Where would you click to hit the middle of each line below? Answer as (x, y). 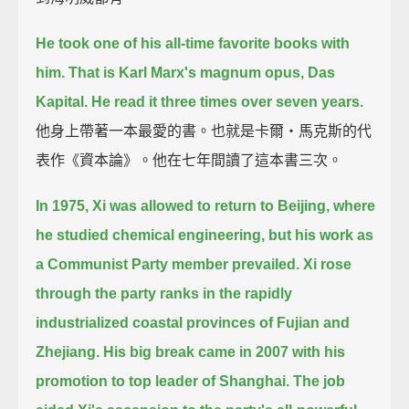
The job (320, 381)
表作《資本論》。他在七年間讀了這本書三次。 (189, 160)
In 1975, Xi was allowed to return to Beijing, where (206, 205)
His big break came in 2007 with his (225, 351)
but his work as (321, 235)
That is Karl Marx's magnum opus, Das (202, 72)
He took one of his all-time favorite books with (193, 43)
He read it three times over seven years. (228, 101)
